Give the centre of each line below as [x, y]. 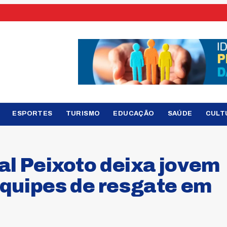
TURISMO [83, 113]
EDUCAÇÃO [134, 113]
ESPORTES [32, 113]
